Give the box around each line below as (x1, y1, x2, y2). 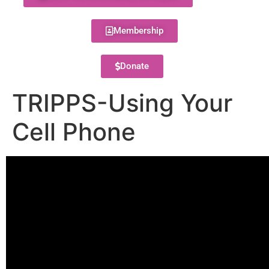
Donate (119, 61, 149, 71)
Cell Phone (12, 117, 136, 147)
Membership (113, 25, 163, 36)
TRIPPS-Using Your (12, 88, 232, 118)
